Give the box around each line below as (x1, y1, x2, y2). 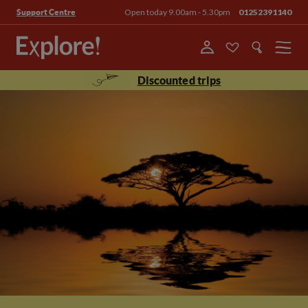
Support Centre (16, 7, 76, 16)
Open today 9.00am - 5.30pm (124, 7, 230, 17)
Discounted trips (137, 74, 221, 87)
